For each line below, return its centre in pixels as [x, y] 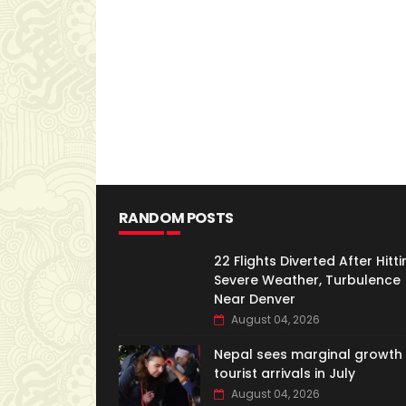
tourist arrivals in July [284, 374]
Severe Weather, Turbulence [307, 280]
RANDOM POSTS [176, 218]
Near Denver [254, 300]
